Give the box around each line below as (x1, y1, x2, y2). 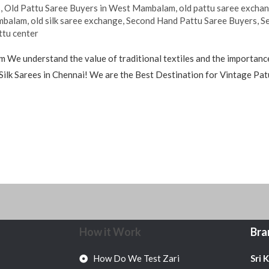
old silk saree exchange (31, 14, 123, 26)
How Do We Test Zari (92, 253, 180, 264)
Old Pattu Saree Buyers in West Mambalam (4, 2, 176, 13)
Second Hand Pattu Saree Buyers (126, 14, 258, 26)
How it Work (79, 225, 141, 239)
